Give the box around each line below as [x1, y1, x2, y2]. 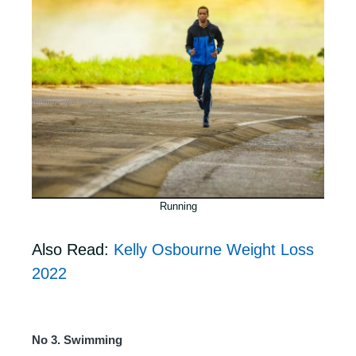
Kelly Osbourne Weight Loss [114, 241, 314, 258]
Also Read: [32, 241, 114, 258]
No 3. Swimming [32, 333, 122, 346]
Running [159, 200, 197, 212]
